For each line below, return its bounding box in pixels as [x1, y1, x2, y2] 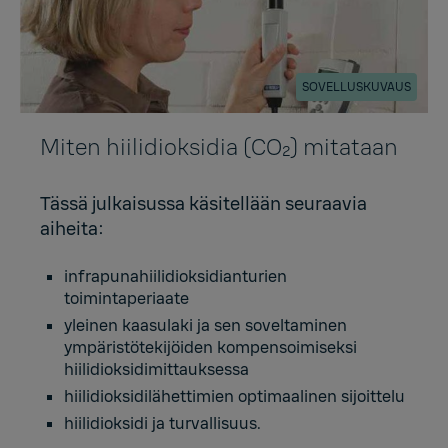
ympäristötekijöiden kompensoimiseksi [64, 337, 357, 359]
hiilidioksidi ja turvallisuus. [64, 413, 261, 435]
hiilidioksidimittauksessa [64, 359, 249, 381]
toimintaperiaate [64, 288, 189, 310]
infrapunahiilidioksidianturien [64, 266, 287, 288]
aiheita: [40, 217, 108, 242]
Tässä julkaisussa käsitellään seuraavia [40, 192, 367, 217]
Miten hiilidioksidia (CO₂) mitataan [40, 133, 398, 163]
